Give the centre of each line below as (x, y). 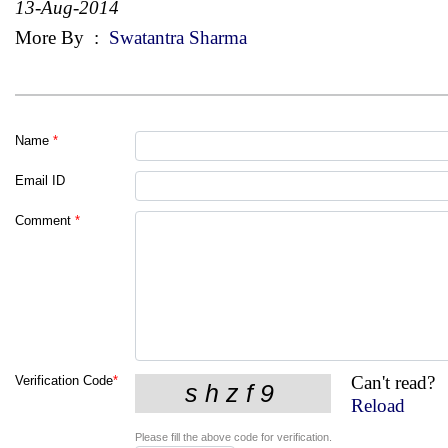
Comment (43, 220)
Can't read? (393, 382)
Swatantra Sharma (175, 37)
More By (52, 37)
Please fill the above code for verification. (233, 436)
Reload (378, 405)
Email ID (40, 180)
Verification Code (64, 380)
